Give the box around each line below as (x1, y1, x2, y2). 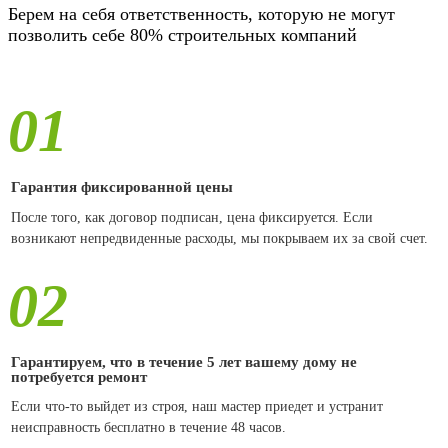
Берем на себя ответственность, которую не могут (8, 4, 395, 25)
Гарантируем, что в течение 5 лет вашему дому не (11, 352, 357, 370)
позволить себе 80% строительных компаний (8, 25, 357, 46)
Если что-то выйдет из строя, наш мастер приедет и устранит (11, 399, 383, 415)
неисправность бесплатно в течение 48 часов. (11, 420, 286, 436)
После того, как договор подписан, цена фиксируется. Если (11, 210, 373, 226)
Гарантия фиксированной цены (11, 178, 233, 196)
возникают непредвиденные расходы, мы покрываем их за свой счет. (11, 231, 428, 247)
